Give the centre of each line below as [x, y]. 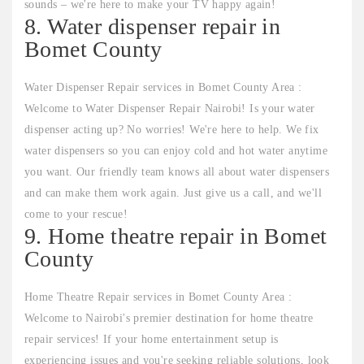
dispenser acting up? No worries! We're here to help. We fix [172, 130]
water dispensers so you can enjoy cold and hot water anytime [176, 151]
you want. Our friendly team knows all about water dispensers [177, 172]
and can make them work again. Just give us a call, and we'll [173, 193]
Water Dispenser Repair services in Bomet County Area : [163, 88]
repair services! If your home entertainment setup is [152, 340]
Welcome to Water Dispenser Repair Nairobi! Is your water [170, 109]
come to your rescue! [76, 214]
